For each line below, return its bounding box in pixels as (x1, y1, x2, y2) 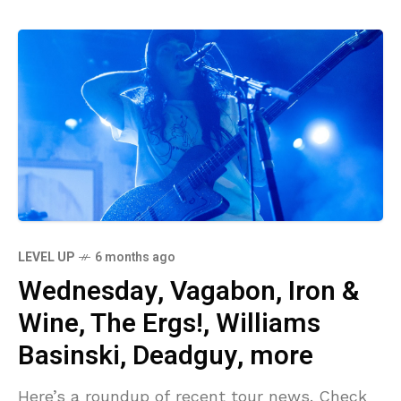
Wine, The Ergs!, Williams (18, 304, 320, 345)
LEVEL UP (18, 248, 74, 268)
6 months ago (95, 248, 175, 268)
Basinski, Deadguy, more (18, 337, 313, 377)
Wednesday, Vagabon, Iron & (18, 272, 360, 312)
